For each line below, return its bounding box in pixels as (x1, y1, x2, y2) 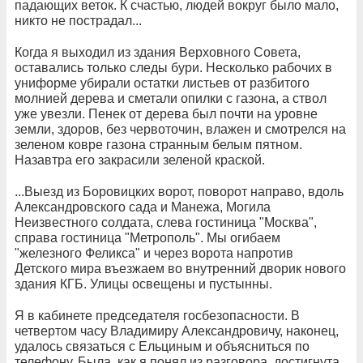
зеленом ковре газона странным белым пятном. (15, 138, 302, 152)
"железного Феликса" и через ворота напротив (15, 246, 293, 260)
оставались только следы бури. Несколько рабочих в (15, 61, 332, 75)
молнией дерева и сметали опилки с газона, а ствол (15, 92, 327, 105)
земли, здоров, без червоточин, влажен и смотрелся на (15, 122, 346, 136)
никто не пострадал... (15, 14, 142, 28)
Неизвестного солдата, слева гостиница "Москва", (15, 216, 317, 229)
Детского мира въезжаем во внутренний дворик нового (15, 262, 346, 275)
